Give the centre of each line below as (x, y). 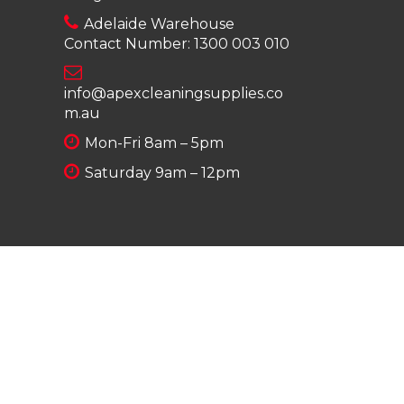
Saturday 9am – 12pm (161, 172)
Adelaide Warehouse (157, 23)
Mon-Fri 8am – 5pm (152, 142)
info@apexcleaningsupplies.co (174, 93)
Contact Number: (129, 43)
